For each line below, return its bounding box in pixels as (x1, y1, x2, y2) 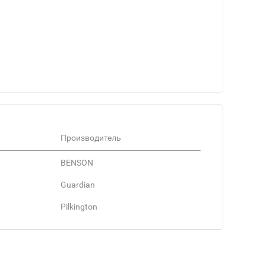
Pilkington (61, 202, 97, 212)
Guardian (61, 180, 95, 190)
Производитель (61, 133, 121, 143)
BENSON (61, 158, 93, 168)
